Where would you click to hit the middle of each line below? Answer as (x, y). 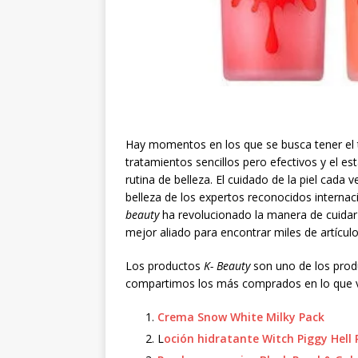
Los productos (165, 265)
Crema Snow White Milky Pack (241, 316)
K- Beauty (229, 265)
